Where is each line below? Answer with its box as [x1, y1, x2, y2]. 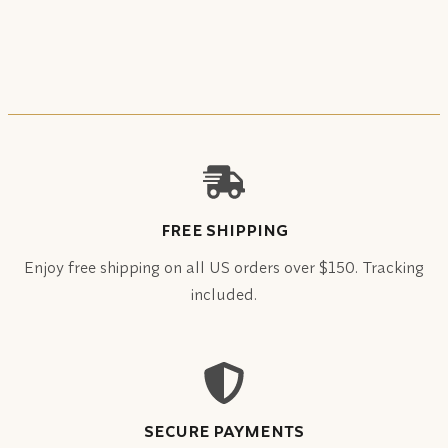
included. [191, 283, 257, 304]
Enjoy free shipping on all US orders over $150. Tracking [24, 256, 424, 277]
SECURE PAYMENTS [144, 420, 304, 441]
